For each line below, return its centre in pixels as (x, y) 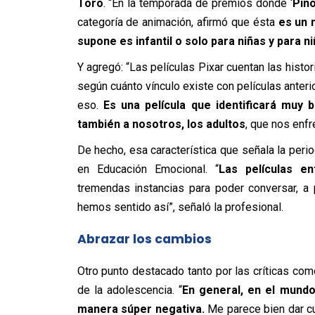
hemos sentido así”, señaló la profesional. (180, 207)
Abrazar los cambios (144, 239)
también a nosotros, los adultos (161, 124)
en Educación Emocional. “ (148, 169)
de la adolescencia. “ (129, 290)
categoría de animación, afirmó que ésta (178, 22)
